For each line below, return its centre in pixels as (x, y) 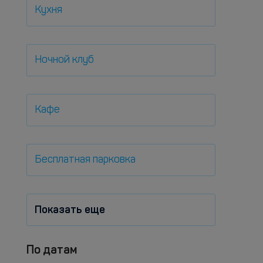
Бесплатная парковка (85, 160)
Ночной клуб (64, 60)
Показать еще (70, 210)
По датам (52, 249)
